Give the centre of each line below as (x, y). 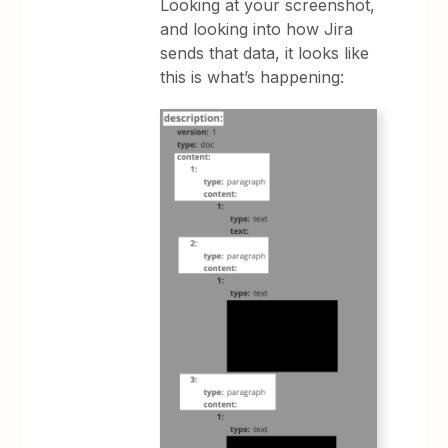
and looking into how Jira (257, 29)
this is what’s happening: (252, 77)
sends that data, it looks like (265, 53)
